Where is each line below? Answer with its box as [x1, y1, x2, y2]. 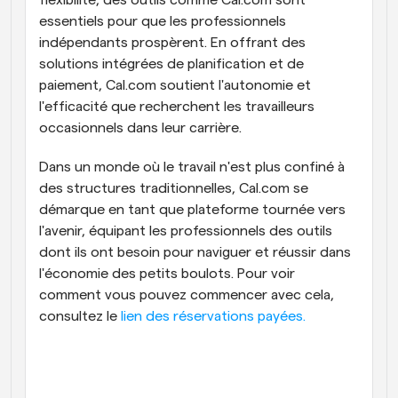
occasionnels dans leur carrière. [39, 120, 242, 135]
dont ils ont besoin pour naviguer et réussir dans [39, 244, 351, 259]
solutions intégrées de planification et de [39, 56, 304, 71]
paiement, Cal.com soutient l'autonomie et [39, 77, 311, 92]
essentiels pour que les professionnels [39, 13, 286, 28]
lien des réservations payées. [121, 308, 306, 323]
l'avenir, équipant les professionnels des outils [39, 223, 332, 238]
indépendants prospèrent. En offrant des [39, 35, 306, 50]
